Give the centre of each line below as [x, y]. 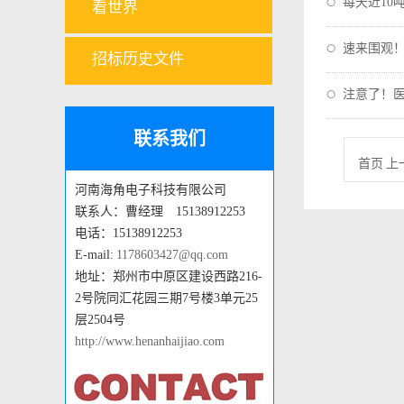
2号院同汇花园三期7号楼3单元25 [166, 298]
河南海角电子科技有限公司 [151, 190]
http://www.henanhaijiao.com [150, 341]
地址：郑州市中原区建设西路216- [169, 276]
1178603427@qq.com [172, 255]
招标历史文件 [138, 59]
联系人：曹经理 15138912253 [160, 211]
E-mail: [96, 255]
